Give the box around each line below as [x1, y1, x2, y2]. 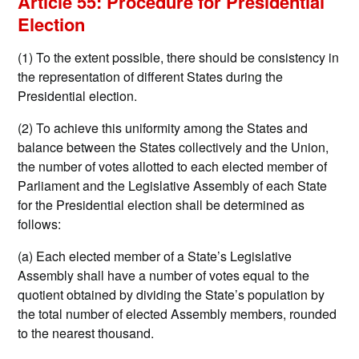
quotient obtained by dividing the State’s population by [18, 285, 325, 305]
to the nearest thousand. [18, 324, 155, 343]
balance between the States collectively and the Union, [18, 138, 329, 157]
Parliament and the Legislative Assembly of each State [18, 176, 328, 196]
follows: [18, 215, 62, 234]
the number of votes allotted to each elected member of [18, 157, 328, 176]
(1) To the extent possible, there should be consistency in [18, 48, 340, 67]
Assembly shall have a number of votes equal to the [18, 266, 310, 285]
